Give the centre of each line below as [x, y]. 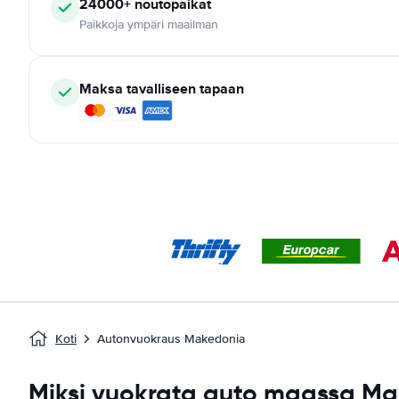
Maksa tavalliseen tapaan [162, 89]
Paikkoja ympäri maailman [149, 24]
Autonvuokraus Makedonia [171, 339]
